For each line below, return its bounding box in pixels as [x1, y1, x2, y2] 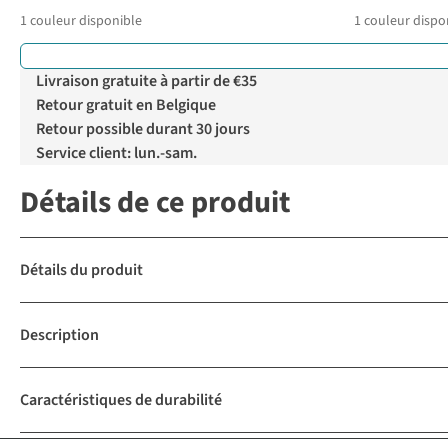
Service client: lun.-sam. [36, 142, 197, 165]
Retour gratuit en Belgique [36, 94, 216, 117]
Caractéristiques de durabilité [20, 389, 222, 412]
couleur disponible [30, 11, 142, 32]
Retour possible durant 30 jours [36, 118, 250, 141]
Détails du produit [20, 259, 143, 282]
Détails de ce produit [20, 181, 290, 225]
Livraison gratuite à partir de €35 [36, 70, 257, 93]
